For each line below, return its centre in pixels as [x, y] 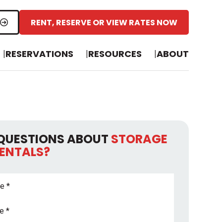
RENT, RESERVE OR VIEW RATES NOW [104, 22]
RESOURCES [115, 54]
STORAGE [139, 139]
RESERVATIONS [39, 54]
